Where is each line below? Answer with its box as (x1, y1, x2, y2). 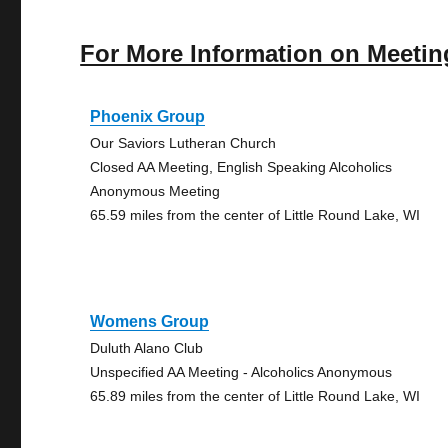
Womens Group (90, 313, 210, 330)
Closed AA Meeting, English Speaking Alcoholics (90, 159, 393, 175)
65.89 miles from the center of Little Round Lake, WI (90, 388, 421, 404)
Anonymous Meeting (90, 183, 221, 199)
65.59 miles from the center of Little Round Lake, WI (90, 207, 421, 223)
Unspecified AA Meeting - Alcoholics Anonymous (90, 364, 393, 380)
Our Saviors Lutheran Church (90, 135, 277, 151)
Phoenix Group (90, 108, 206, 125)
